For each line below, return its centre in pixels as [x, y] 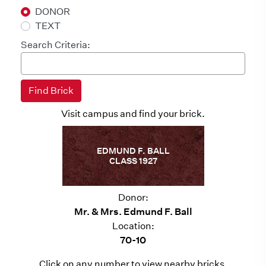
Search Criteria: [56, 45]
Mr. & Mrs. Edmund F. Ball [133, 212]
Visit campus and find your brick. [133, 114]
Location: [133, 226]
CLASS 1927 [133, 161]
